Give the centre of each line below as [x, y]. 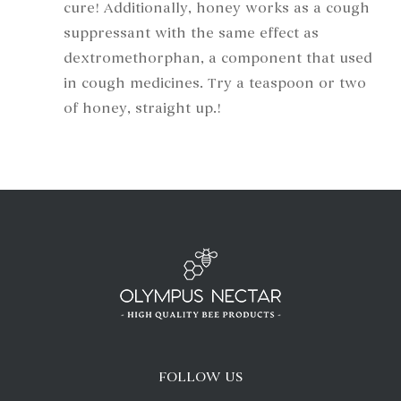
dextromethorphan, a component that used [218, 59]
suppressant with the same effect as [191, 34]
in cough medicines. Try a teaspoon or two [215, 84]
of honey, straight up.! [142, 109]
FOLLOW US [200, 377]
